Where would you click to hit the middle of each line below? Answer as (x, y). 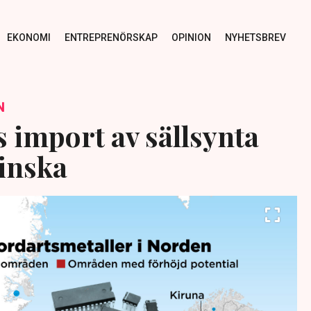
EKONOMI (28, 37)
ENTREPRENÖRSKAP (111, 37)
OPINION (191, 37)
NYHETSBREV (255, 37)
